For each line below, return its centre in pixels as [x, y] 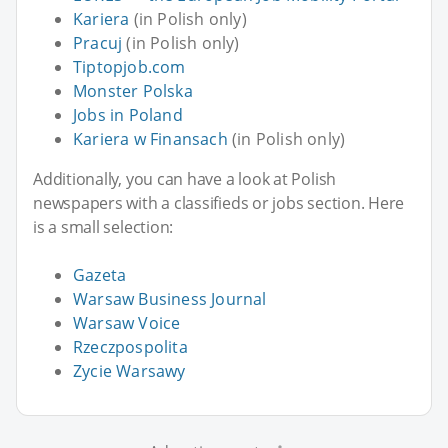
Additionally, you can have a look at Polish [185, 178]
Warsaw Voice [127, 322]
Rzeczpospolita [130, 346]
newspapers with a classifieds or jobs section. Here [219, 202]
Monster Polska [133, 90]
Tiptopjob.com [129, 66]
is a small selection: [103, 226]
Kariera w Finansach [150, 138]
